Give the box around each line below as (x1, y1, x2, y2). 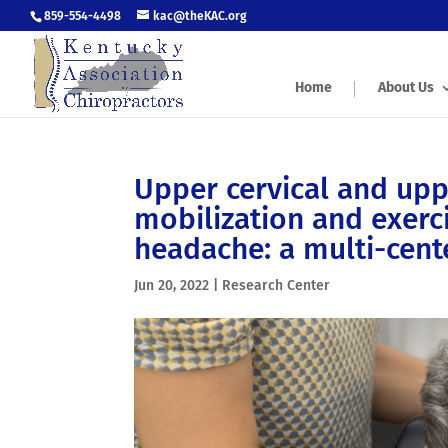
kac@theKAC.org (153, 9, 247, 23)
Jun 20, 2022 (134, 277, 210, 294)
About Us (378, 79, 434, 96)
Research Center (222, 277, 331, 294)
